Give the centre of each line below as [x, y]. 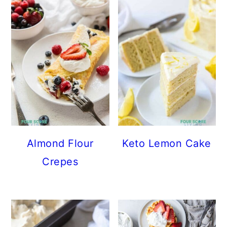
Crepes [60, 162]
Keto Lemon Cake [167, 144]
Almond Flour [60, 144]
